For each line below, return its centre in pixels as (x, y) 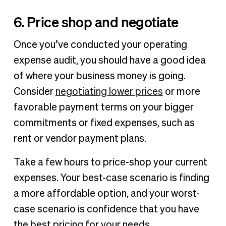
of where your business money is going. (99, 76)
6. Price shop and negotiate (96, 21)
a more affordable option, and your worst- (106, 193)
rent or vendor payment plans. (80, 138)
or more (181, 92)
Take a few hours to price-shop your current (110, 162)
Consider (34, 92)
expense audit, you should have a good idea (109, 60)
